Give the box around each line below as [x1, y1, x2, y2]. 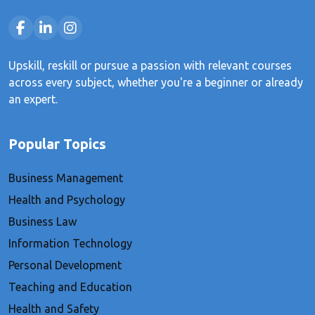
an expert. [8, 92, 58, 105]
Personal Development [8, 258, 122, 271]
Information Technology [8, 236, 132, 250]
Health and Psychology [8, 193, 125, 206]
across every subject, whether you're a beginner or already [8, 75, 303, 89]
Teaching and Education [8, 280, 132, 293]
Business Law [8, 214, 77, 228]
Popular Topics [8, 135, 106, 152]
